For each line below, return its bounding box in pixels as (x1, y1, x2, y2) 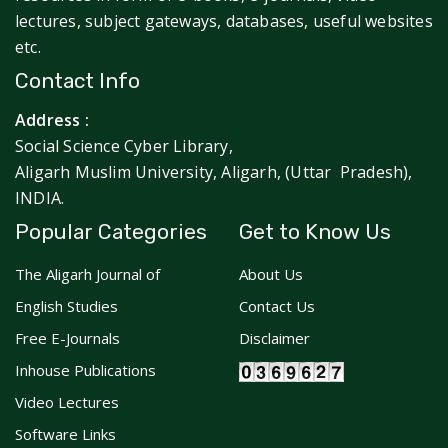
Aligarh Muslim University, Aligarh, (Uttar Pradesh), (15, 161, 413, 184)
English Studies (15, 296, 118, 317)
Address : (15, 109, 89, 132)
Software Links (15, 424, 116, 445)
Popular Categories (15, 219, 207, 245)
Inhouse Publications (15, 360, 156, 381)
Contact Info (15, 68, 140, 94)
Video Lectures (15, 392, 119, 413)
